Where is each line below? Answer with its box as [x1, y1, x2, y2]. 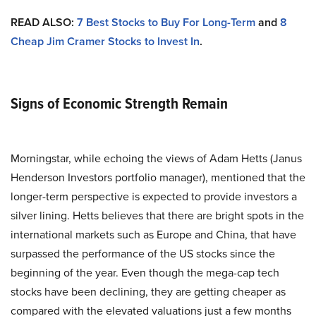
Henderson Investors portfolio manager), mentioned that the [11, 169, 305, 186]
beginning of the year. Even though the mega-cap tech [11, 265, 279, 281]
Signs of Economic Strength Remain [11, 92, 228, 115]
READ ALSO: [11, 14, 77, 30]
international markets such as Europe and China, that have [11, 226, 296, 243]
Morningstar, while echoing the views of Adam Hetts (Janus [11, 150, 302, 166]
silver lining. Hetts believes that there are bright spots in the [11, 207, 304, 224]
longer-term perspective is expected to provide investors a [11, 188, 297, 205]
